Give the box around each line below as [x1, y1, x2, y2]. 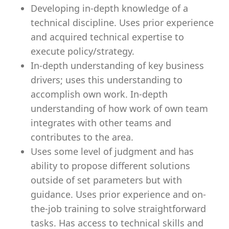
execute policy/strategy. [31, 45, 134, 57]
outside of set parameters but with [31, 174, 182, 186]
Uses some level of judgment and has [31, 145, 194, 157]
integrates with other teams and [31, 117, 171, 129]
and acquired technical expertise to [31, 31, 184, 43]
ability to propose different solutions [31, 159, 190, 172]
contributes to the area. [31, 131, 133, 143]
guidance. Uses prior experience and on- [31, 188, 206, 200]
